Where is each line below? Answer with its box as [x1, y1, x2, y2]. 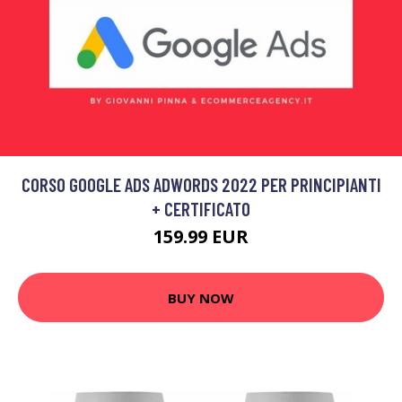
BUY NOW [168, 288, 234, 307]
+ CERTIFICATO [152, 197, 250, 221]
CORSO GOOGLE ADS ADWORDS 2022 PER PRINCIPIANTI [21, 173, 381, 197]
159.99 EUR [153, 224, 249, 249]
